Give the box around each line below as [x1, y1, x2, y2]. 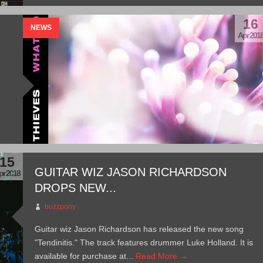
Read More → [136, 251, 188, 261]
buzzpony [45, 203, 76, 211]
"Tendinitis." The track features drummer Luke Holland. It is [35, 238, 254, 247]
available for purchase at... [35, 251, 136, 261]
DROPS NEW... [35, 181, 117, 194]
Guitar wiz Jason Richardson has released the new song [35, 224, 244, 234]
